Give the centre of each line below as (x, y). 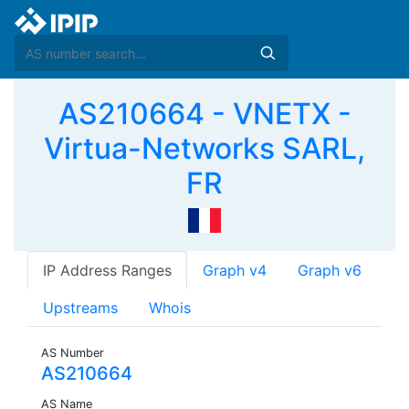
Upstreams (80, 308)
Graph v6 (330, 271)
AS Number (73, 353)
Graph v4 (235, 271)
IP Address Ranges (107, 271)
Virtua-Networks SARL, (204, 148)
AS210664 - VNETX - (204, 114)
